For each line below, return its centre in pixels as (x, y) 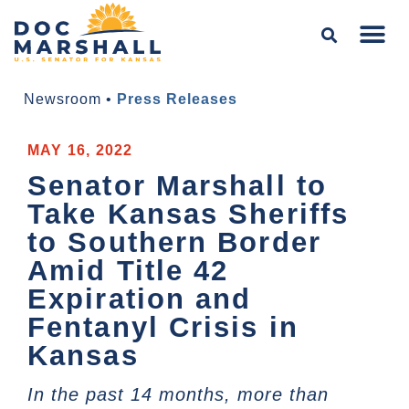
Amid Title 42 (128, 271)
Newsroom (63, 100)
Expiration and (140, 299)
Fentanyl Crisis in (163, 328)
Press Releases (177, 100)
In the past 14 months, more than (178, 395)
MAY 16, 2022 (80, 151)
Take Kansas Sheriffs (189, 215)
